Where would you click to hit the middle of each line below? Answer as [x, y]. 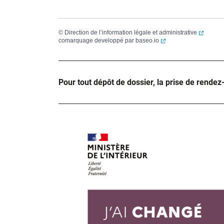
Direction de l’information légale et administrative [131, 32]
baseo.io [147, 40]
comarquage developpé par [97, 40]
